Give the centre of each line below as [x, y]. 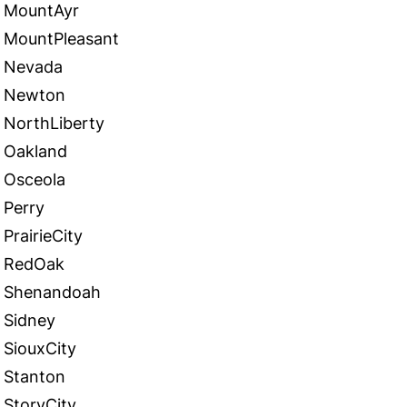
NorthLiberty [54, 123]
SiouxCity [40, 348]
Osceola [35, 179]
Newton [35, 95]
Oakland [35, 151]
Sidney [30, 320]
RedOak [34, 264]
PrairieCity [43, 236]
